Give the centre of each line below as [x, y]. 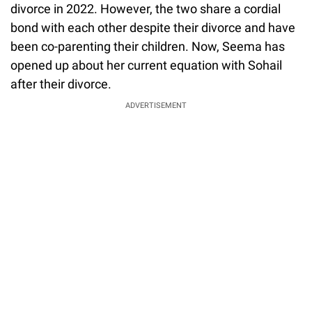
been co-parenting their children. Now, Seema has [148, 46]
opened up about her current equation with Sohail [146, 65]
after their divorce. [61, 84]
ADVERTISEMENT [156, 105]
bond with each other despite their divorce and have [153, 27]
